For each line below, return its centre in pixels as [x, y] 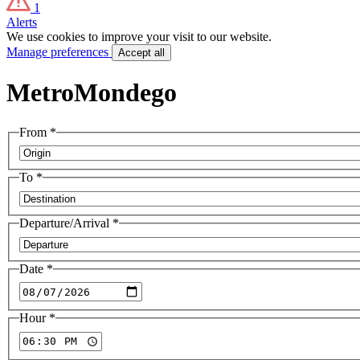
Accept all [141, 53]
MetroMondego [92, 93]
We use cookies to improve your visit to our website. [139, 37]
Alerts [22, 22]
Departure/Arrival [66, 223]
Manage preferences [59, 52]
